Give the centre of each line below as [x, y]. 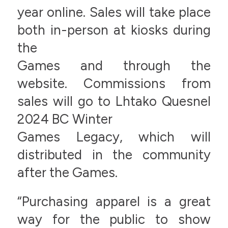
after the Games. [67, 172]
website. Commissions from [114, 83]
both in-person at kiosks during [114, 30]
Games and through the [114, 65]
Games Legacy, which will [114, 137]
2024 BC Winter [65, 119]
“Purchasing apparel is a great [114, 201]
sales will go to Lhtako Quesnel [114, 101]
